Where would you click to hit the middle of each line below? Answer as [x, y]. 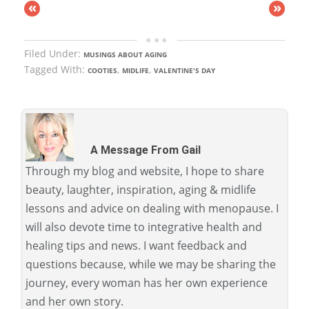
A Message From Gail [146, 150]
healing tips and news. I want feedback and [136, 246]
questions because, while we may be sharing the [151, 265]
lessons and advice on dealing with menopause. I [152, 209]
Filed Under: [54, 54]
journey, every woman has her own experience [147, 283]
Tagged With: [56, 70]
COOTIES [102, 71]
